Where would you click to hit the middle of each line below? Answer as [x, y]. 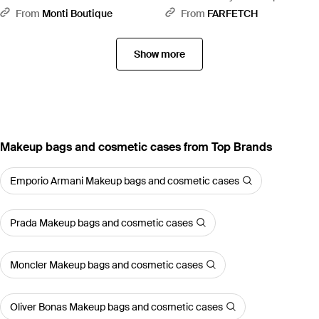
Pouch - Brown [198, 10]
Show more [159, 54]
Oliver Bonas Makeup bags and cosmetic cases [116, 307]
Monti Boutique [77, 13]
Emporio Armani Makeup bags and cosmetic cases [125, 181]
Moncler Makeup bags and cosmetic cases [106, 265]
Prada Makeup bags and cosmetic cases [101, 223]
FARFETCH [232, 13]
